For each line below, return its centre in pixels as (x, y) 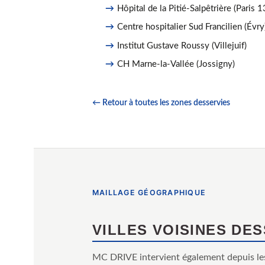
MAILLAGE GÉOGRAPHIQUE (149, 193)
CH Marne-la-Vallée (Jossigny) (176, 64)
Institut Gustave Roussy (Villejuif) (182, 46)
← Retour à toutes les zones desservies (161, 103)
